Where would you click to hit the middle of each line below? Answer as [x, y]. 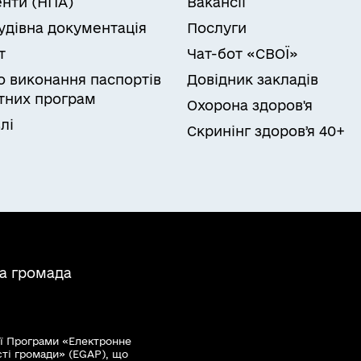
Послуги [217, 27]
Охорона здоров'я [250, 105]
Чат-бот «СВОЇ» [243, 53]
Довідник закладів [253, 79]
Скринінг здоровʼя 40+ [266, 131]
